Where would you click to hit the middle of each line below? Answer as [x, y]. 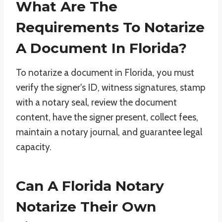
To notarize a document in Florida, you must [105, 73]
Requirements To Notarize [110, 27]
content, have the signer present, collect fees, [107, 117]
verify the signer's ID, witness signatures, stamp [111, 87]
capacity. [34, 147]
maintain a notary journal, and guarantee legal [109, 132]
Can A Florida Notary [90, 186]
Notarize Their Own [86, 207]
